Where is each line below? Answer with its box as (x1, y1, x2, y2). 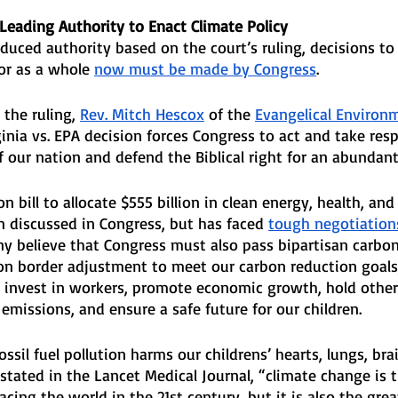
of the (204, 104, 255, 124)
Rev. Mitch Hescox (80, 104, 204, 124)
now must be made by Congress (94, 59, 316, 79)
